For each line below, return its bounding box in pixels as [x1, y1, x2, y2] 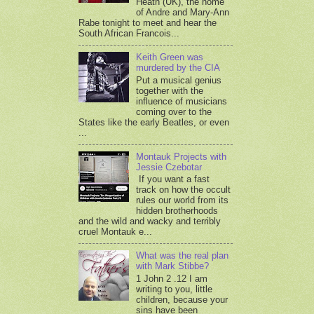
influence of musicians [136, 95, 228, 107]
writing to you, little [136, 283, 213, 294]
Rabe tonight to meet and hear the [78, 17, 217, 28]
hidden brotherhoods [136, 205, 219, 217]
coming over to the [136, 106, 212, 117]
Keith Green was [136, 51, 204, 62]
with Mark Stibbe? [136, 261, 210, 272]
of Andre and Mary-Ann [136, 6, 230, 18]
